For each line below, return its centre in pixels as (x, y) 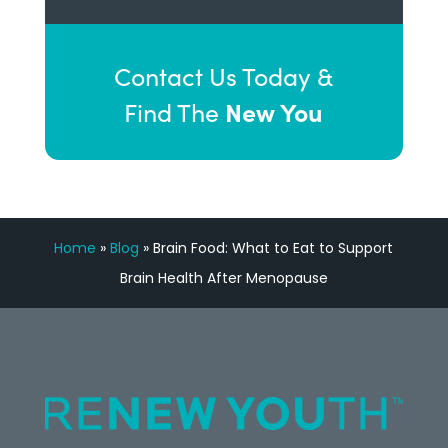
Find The (175, 112)
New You (274, 111)
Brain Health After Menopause (223, 278)
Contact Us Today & (224, 76)
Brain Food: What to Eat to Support (273, 248)
